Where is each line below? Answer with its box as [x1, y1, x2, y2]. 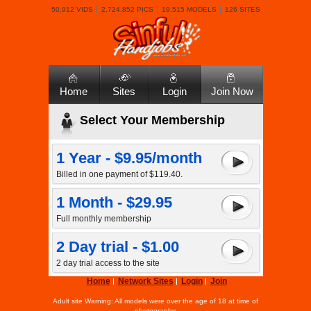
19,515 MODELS [161, 6, 217, 13]
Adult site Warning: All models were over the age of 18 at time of [53, 297, 258, 305]
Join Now [210, 85, 253, 97]
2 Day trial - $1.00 [56, 238, 179, 255]
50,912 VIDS [51, 6, 93, 13]
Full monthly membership [56, 214, 151, 224]
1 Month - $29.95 [56, 194, 172, 211]
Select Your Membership [79, 113, 225, 127]
